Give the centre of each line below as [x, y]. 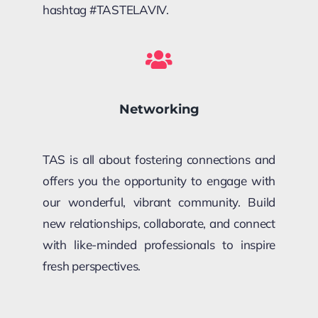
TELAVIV [143, 10]
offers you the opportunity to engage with [159, 181]
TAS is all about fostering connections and [159, 160]
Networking [159, 110]
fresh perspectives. [92, 266]
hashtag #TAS [81, 10]
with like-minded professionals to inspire [159, 245]
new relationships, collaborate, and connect [159, 224]
